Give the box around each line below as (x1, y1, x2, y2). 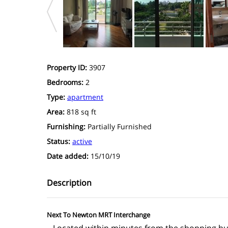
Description (47, 177, 92, 188)
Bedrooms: (47, 77, 85, 87)
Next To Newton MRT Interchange (47, 210, 150, 219)
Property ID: (47, 62, 89, 72)
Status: (47, 136, 72, 146)
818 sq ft (67, 106, 96, 117)
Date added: (47, 151, 91, 161)
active (72, 136, 92, 146)
